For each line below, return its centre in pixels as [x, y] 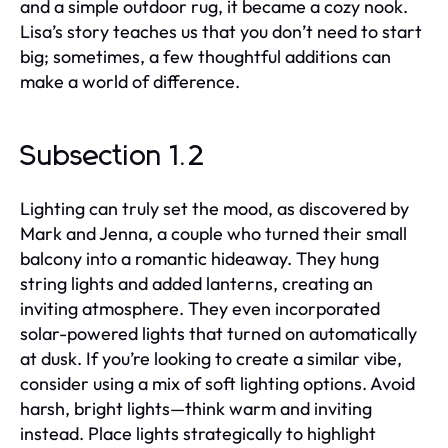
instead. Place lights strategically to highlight [198, 433]
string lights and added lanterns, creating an [196, 283]
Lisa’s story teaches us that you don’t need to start [221, 31]
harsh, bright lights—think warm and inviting [196, 408]
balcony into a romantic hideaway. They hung [199, 258]
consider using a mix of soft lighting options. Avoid [217, 383]
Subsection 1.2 [113, 156]
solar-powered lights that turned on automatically [218, 333]
